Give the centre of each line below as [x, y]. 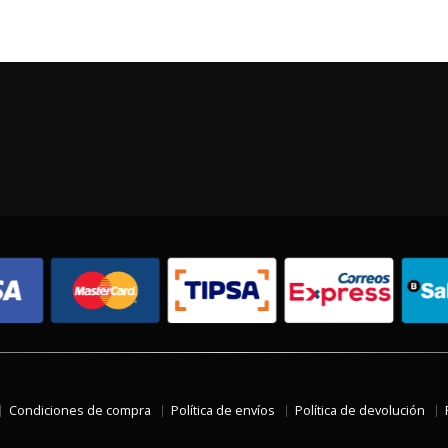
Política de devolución [360, 410]
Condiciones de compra [80, 410]
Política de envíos [223, 410]
